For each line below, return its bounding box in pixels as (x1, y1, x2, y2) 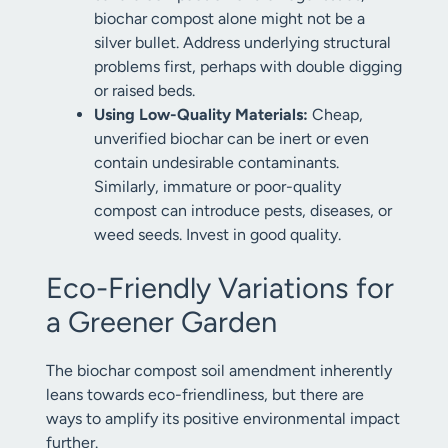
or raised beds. (94, 81, 195, 100)
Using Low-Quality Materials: (94, 105, 308, 124)
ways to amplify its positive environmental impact (46, 409, 400, 428)
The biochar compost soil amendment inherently (46, 361, 392, 380)
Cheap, (308, 105, 363, 124)
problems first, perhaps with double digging (94, 57, 402, 76)
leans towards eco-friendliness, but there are (46, 385, 364, 404)
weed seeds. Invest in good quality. (94, 225, 341, 244)
